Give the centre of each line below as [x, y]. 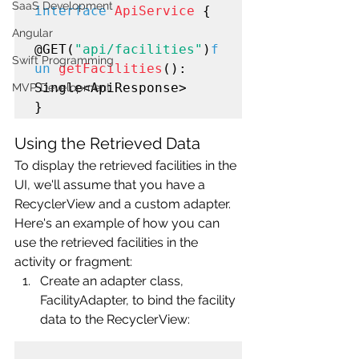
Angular [32, 33]
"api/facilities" [139, 49]
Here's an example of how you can [119, 223]
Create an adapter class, [113, 280]
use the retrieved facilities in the [108, 242]
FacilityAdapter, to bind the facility [139, 300]
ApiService [155, 10]
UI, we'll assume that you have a [111, 184]
